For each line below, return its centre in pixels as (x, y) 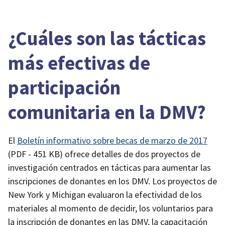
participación (64, 88)
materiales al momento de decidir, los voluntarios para (110, 208)
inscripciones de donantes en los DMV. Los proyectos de (113, 181)
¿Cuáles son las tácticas (107, 38)
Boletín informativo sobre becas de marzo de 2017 (112, 141)
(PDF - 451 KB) (35, 154)
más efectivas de (79, 63)
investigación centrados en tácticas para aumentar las (109, 168)
